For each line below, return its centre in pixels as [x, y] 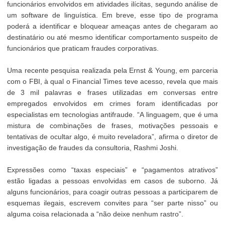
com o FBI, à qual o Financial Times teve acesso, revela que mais [113, 81]
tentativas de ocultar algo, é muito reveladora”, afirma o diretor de [113, 136]
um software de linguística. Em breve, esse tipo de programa [113, 15]
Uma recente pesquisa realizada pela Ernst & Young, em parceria [113, 70]
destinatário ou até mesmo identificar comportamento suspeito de [113, 37]
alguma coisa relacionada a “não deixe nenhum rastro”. [95, 214]
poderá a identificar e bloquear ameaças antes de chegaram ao [113, 26]
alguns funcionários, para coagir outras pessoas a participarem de [113, 192]
